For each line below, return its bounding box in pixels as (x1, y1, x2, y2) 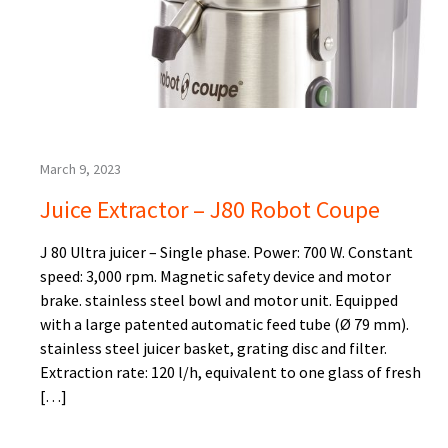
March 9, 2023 (40, 160, 121, 179)
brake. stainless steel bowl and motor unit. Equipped (40, 290, 398, 311)
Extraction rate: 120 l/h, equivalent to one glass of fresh (40, 362, 421, 383)
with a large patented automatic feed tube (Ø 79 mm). (40, 314, 409, 335)
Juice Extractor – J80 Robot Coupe (40, 194, 380, 226)
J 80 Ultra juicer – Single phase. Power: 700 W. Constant (40, 242, 413, 263)
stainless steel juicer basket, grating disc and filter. (40, 338, 387, 359)
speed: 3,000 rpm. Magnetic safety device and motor (40, 266, 391, 287)
